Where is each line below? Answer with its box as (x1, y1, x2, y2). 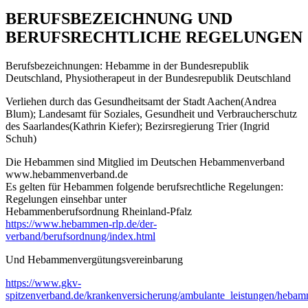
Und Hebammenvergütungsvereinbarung (5, 254, 183, 266)
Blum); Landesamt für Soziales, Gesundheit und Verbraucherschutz (5, 108, 297, 120)
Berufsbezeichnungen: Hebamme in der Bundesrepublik (5, 60, 249, 72)
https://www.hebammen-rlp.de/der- (5, 218, 157, 230)
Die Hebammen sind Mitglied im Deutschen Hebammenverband (5, 156, 285, 168)
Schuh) (5, 133, 36, 145)
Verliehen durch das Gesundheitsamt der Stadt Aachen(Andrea (5, 96, 276, 108)
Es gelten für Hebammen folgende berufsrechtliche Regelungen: (5, 181, 283, 193)
